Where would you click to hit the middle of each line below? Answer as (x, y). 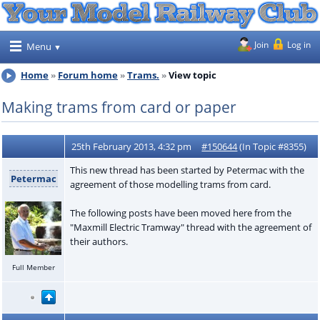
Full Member (33, 267)
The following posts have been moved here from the (180, 212)
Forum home (88, 75)
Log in (299, 45)
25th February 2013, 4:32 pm (132, 146)
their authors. (99, 241)
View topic (192, 75)
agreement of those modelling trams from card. (170, 184)
